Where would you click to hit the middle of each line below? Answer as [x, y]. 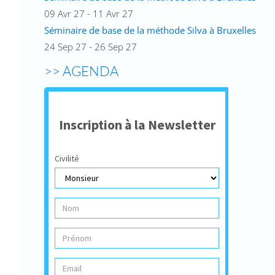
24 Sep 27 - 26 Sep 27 [91, 47]
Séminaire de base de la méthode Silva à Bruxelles [150, 30]
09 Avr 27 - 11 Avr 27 [89, 14]
